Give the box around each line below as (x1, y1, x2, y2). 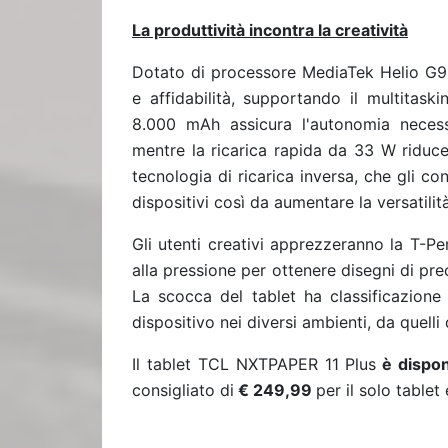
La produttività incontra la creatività (132, 20, 408, 40)
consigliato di (132, 380, 234, 400)
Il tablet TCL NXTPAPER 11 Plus (132, 354, 377, 374)
